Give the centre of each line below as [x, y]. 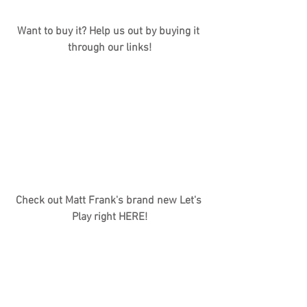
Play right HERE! [110, 217]
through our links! [110, 48]
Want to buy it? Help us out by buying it [110, 31]
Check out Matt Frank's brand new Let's [110, 200]
